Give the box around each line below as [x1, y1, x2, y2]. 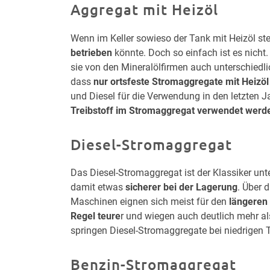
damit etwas [71, 181, 125, 193]
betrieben [71, 46, 112, 58]
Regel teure [71, 210, 121, 222]
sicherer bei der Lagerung [125, 181, 237, 193]
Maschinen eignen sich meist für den [71, 196, 229, 208]
